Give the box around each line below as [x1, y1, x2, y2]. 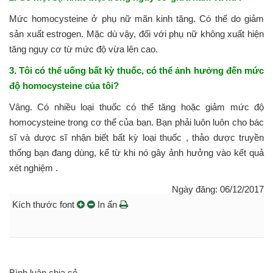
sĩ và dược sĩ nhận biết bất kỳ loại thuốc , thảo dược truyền [9, 132, 264, 143]
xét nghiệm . [9, 162, 58, 173]
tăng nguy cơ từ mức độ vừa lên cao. [9, 43, 158, 54]
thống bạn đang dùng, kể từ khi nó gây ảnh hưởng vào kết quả [9, 147, 264, 158]
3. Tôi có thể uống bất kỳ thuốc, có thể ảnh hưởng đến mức [9, 65, 264, 76]
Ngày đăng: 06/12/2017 [172, 183, 264, 194]
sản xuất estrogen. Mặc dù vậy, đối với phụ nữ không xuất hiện [9, 28, 264, 39]
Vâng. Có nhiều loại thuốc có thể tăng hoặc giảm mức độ [9, 101, 264, 112]
